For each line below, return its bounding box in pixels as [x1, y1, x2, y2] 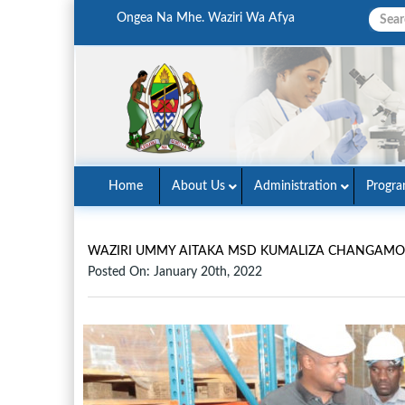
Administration [254, 180, 337, 193]
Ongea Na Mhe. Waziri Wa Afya [117, 12, 295, 24]
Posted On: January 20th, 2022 [88, 266, 262, 278]
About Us [172, 180, 225, 193]
